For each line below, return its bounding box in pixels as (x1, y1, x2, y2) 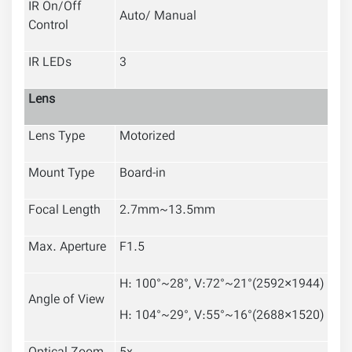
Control (28, 16, 68, 37)
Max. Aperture (28, 238, 106, 258)
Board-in (119, 164, 166, 185)
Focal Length (28, 201, 101, 222)
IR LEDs (28, 53, 71, 74)
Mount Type (28, 164, 94, 185)
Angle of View (28, 291, 104, 311)
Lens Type (28, 127, 85, 148)
